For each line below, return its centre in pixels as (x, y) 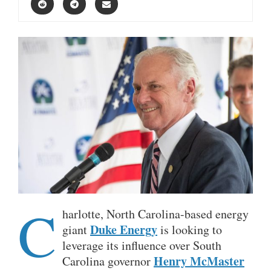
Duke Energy (124, 229)
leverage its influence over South (142, 245)
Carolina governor (108, 261)
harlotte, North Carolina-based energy (155, 214)
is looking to (190, 229)
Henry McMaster (199, 261)
